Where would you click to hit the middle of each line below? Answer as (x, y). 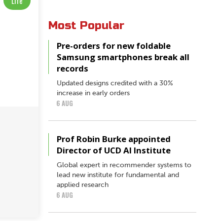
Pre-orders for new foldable (114, 45)
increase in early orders (93, 93)
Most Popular (86, 25)
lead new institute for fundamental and (118, 175)
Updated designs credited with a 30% (115, 83)
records (73, 68)
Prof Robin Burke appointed (114, 139)
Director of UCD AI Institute (114, 150)
